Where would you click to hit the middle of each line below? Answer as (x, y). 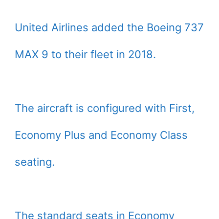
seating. (35, 162)
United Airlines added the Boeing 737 (109, 28)
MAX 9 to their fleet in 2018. (85, 55)
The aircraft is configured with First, (105, 108)
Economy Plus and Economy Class (101, 135)
